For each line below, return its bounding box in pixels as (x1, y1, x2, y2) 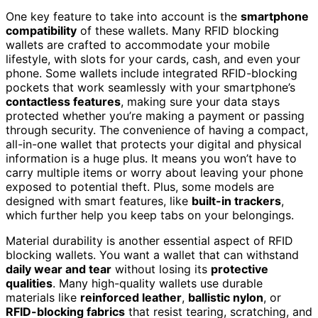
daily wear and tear (6, 261, 111, 276)
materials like (6, 290, 80, 305)
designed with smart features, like (6, 193, 192, 208)
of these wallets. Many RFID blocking (77, 23, 279, 38)
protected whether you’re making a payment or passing (6, 108, 305, 123)
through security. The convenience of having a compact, (6, 122, 308, 137)
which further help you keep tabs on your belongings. (6, 207, 294, 222)
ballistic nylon (188, 290, 263, 305)
